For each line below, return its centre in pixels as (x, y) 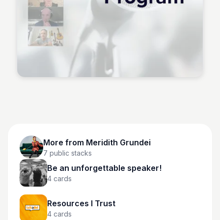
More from (65, 142)
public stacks (70, 153)
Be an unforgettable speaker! (104, 168)
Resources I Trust (81, 203)
